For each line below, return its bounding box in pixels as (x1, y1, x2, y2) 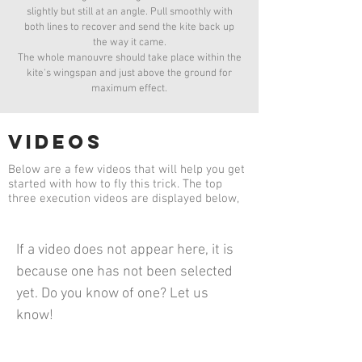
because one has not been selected (16, 263, 233, 280)
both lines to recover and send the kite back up (24, 21, 234, 34)
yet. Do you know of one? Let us (16, 285, 208, 302)
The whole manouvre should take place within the (17, 52, 242, 65)
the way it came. (92, 36, 166, 49)
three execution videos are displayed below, (8, 192, 242, 206)
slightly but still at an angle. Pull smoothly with (26, 6, 233, 19)
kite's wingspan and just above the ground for (27, 67, 232, 80)
